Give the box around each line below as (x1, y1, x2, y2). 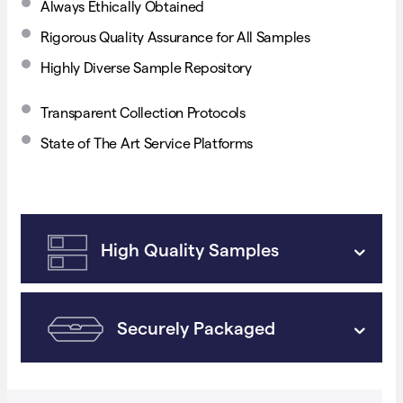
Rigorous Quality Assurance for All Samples (40, 29, 310, 45)
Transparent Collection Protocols (40, 104, 246, 121)
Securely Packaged (117, 318, 275, 339)
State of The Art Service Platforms (40, 135, 254, 151)
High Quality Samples (101, 239, 279, 260)
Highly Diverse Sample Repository (40, 59, 252, 76)
